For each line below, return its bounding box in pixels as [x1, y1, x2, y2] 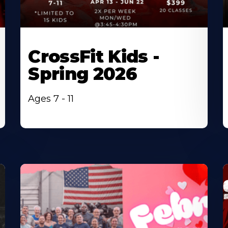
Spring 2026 [28, 63, 137, 85]
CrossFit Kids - [28, 46, 160, 68]
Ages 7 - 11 [28, 93, 74, 105]
